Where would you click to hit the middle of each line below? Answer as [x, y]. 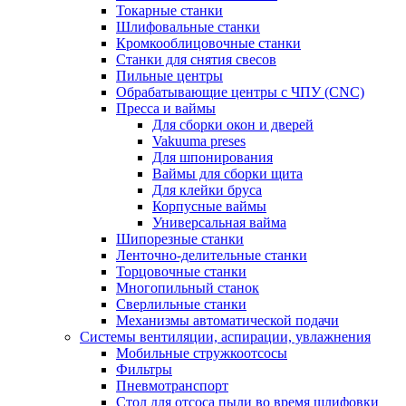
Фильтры [144, 370]
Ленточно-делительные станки [212, 256]
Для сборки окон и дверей [233, 125]
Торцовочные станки [181, 272]
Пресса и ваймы [166, 109]
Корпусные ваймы [209, 207]
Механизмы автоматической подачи [227, 321]
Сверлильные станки [181, 304]
